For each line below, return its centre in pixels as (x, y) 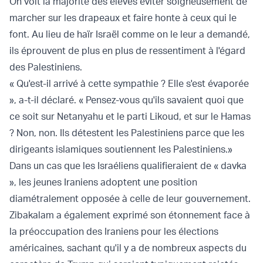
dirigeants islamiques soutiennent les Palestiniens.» (121, 149)
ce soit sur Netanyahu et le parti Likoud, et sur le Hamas (130, 117)
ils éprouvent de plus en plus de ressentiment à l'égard (127, 51)
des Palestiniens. (46, 67)
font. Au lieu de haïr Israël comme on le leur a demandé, (130, 34)
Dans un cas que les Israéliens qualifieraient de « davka (128, 166)
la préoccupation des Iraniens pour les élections (114, 232)
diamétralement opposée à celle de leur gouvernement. (130, 199)
